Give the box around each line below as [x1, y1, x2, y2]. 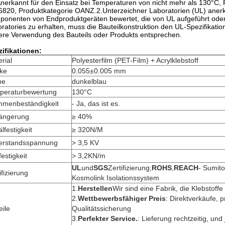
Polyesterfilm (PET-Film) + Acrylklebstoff [72, 56, 198, 64]
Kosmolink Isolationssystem [72, 174, 159, 182]
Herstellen [78, 184, 113, 192]
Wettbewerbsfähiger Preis [78, 194, 166, 202]
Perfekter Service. [78, 214, 138, 222]
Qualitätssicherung [72, 204, 131, 212]
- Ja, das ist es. [72, 99, 120, 107]
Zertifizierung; [108, 164, 152, 172]
